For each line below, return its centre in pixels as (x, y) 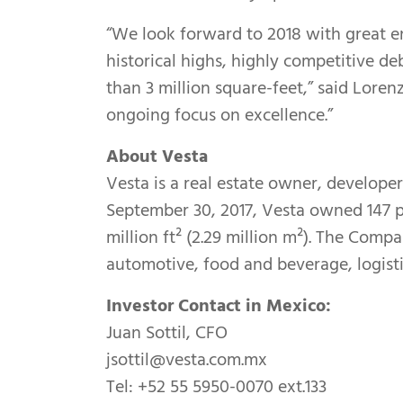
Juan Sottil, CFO (167, 333)
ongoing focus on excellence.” (219, 115)
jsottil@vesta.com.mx (187, 360)
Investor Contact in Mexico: (219, 306)
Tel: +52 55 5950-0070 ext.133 (216, 387)
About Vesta (157, 157)
